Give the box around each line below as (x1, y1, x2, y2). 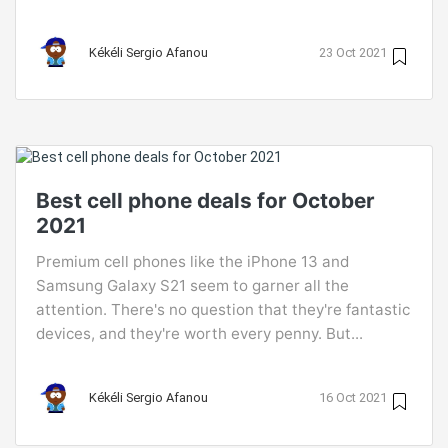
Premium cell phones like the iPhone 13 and (36, 251, 349, 271)
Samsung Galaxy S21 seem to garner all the (36, 275, 349, 295)
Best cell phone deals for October (36, 187, 375, 213)
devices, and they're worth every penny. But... (36, 323, 363, 343)
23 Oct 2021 (319, 44, 387, 60)
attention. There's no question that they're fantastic (36, 299, 410, 319)
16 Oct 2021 (319, 390, 387, 406)
